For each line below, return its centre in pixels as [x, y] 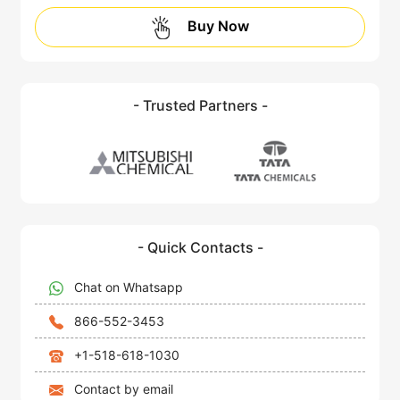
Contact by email [124, 389]
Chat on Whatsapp [129, 287]
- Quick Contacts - [200, 248]
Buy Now [218, 26]
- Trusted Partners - [200, 105]
